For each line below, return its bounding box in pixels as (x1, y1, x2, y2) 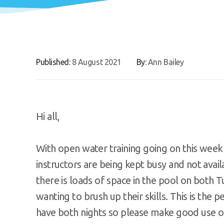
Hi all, (36, 110, 59, 122)
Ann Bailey (147, 57, 184, 66)
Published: (36, 57, 72, 66)
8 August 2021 (71, 57, 121, 66)
